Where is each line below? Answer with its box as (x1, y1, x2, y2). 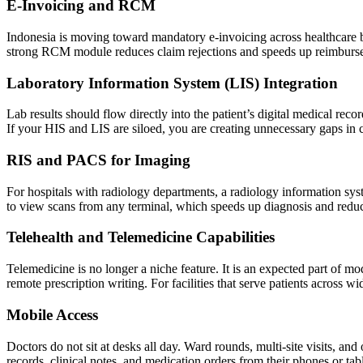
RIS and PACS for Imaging (6, 151, 190, 169)
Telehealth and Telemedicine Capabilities (6, 228, 275, 246)
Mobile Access (6, 305, 98, 323)
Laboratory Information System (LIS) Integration (6, 74, 338, 92)
